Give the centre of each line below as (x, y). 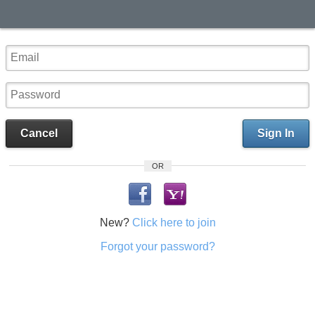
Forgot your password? (157, 246)
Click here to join (174, 222)
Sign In (276, 134)
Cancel (39, 134)
